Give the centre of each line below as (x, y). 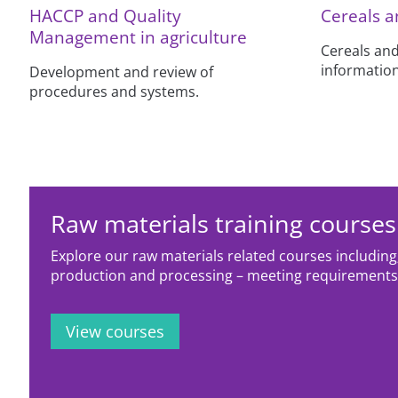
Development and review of (122, 72)
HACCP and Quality (106, 16)
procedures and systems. (115, 92)
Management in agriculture (139, 37)
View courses (115, 332)
